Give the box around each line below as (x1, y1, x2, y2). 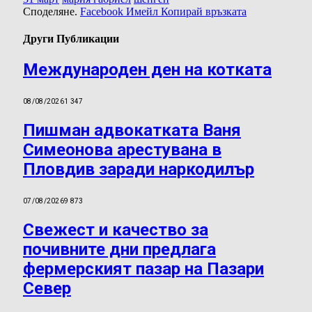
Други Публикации (23, 32, 119, 45)
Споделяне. (23, 5, 77, 17)
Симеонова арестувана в (23, 140, 221, 160)
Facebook (80, 5, 123, 17)
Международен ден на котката (23, 60, 272, 80)
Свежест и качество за (23, 219, 208, 240)
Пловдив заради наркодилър (23, 159, 254, 180)
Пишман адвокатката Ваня (23, 120, 241, 141)
